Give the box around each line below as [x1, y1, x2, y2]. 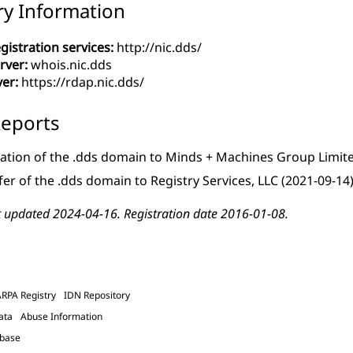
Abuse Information [20, 309, 102, 323]
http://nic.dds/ [117, 39, 202, 57]
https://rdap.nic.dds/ [21, 73, 144, 91]
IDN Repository [64, 288, 130, 302]
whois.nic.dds [28, 56, 112, 74]
